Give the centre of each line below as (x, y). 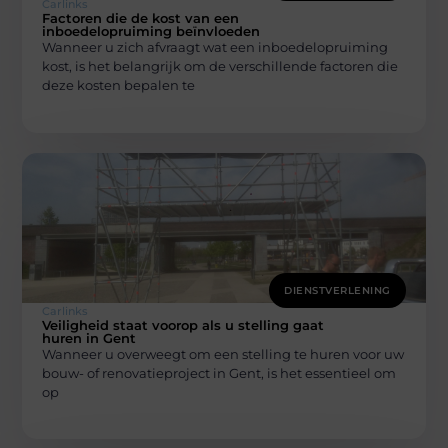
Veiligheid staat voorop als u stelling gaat (183, 324)
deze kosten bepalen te (119, 85)
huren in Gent (89, 337)
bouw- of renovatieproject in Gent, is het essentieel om (219, 372)
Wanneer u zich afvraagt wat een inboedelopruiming (215, 47)
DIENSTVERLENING (337, 290)
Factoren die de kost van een (141, 18)
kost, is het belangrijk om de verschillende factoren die (220, 66)
